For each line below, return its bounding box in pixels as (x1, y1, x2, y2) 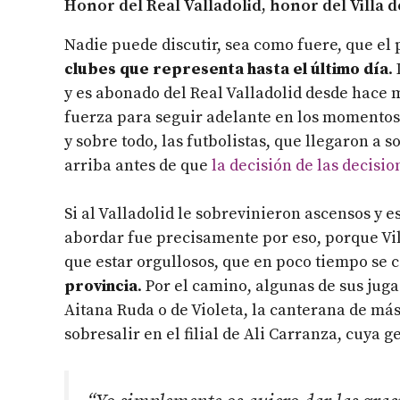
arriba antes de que (64, 154, 212, 176)
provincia (64, 275, 137, 296)
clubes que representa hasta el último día (64, 58, 388, 79)
